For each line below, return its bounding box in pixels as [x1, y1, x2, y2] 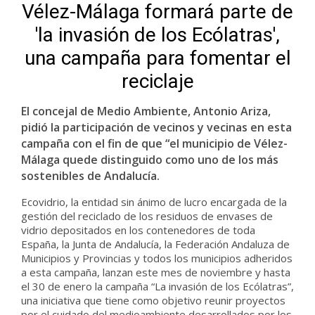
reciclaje [121, 70, 194, 93]
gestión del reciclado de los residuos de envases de [21, 209, 273, 223]
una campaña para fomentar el [24, 46, 291, 70]
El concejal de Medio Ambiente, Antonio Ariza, [21, 103, 271, 119]
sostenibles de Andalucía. [21, 168, 160, 184]
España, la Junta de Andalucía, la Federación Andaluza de [21, 237, 290, 251]
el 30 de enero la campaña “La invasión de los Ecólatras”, [21, 279, 294, 293]
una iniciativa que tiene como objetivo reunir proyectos [21, 293, 285, 307]
